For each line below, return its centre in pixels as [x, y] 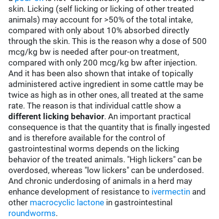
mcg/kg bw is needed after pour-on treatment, [94, 52]
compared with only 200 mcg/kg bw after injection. [103, 63]
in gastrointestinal [139, 203]
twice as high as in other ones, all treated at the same [106, 95]
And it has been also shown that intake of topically [101, 74]
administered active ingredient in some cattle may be [106, 84]
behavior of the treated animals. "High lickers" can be [105, 160]
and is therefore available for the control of [87, 138]
